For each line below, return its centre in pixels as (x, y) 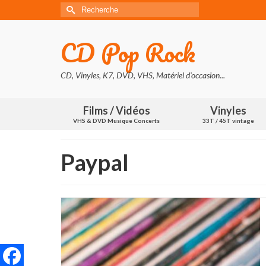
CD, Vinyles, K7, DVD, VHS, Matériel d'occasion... (143, 75)
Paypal (95, 162)
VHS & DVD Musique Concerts (117, 121)
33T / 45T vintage (228, 121)
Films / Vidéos (116, 110)
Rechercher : (86, 8)
